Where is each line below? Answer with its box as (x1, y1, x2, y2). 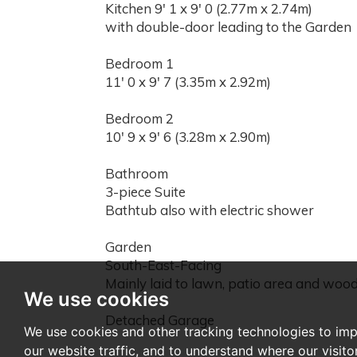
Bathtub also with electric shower (105, 202, 314, 219)
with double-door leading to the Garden (105, 18, 351, 36)
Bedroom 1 (105, 55, 174, 73)
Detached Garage (105, 312, 214, 329)
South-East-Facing (105, 257, 222, 274)
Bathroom (105, 165, 168, 182)
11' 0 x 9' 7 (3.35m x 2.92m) (105, 73, 271, 91)
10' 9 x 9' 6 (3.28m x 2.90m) (105, 128, 271, 146)
